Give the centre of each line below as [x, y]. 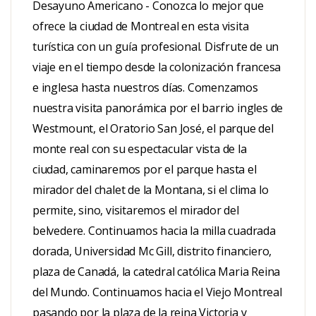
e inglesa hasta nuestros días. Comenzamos [145, 87]
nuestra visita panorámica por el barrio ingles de [158, 108]
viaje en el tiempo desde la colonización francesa [157, 67]
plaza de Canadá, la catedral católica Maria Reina [157, 271]
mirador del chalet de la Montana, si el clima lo [151, 189]
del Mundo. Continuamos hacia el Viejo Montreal [157, 292]
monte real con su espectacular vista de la [140, 148]
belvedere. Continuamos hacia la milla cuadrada [154, 230]
